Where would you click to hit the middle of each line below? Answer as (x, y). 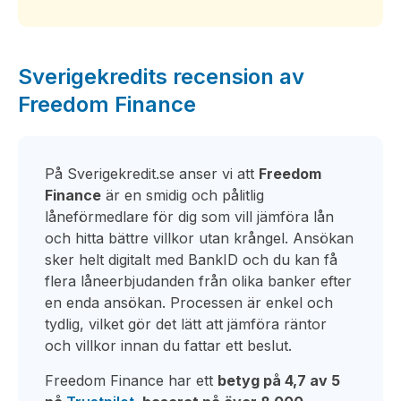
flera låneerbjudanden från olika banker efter (198, 281)
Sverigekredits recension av (161, 77)
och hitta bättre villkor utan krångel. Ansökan (199, 238)
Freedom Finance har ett (131, 380)
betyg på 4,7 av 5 (279, 380)
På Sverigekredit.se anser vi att (152, 174)
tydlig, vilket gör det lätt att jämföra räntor (186, 324)
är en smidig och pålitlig (183, 195)
